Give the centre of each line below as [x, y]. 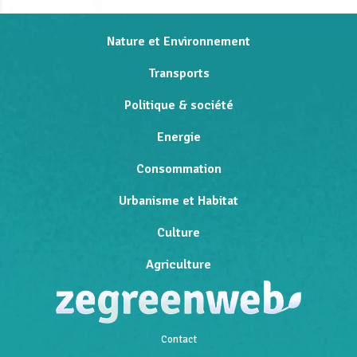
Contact [178, 339]
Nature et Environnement [178, 41]
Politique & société [178, 105]
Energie [178, 137]
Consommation [178, 169]
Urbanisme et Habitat [178, 200]
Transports [178, 73]
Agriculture [178, 264]
